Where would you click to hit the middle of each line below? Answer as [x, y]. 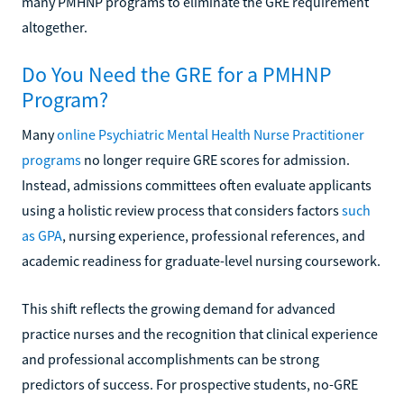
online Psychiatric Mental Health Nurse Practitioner [211, 134]
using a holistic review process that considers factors [182, 210]
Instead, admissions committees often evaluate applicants [197, 184]
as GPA [42, 235]
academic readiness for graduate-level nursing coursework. [201, 260]
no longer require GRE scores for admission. [216, 159]
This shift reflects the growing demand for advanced [179, 308]
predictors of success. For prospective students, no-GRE [190, 384]
